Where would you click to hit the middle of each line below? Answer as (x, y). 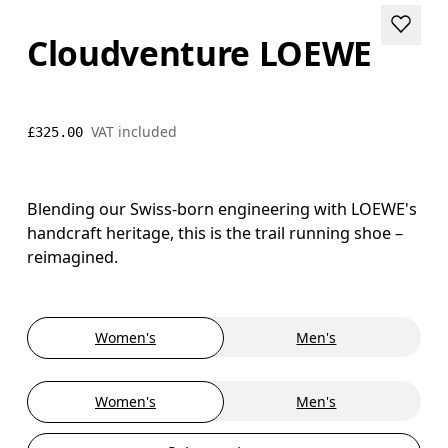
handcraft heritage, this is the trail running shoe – (215, 232)
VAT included (134, 131)
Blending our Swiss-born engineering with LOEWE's (222, 208)
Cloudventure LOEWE (200, 52)
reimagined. (73, 256)
